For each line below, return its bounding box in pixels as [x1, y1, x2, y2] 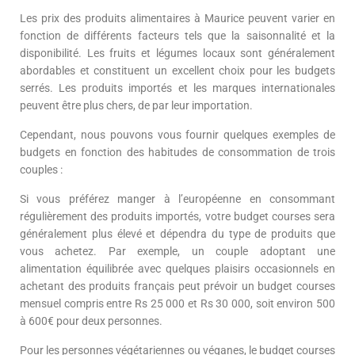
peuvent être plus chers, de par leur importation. [20, 98, 253, 112]
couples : [20, 162, 63, 176]
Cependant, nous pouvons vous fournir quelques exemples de [20, 128, 335, 141]
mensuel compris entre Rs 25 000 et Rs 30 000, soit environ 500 [20, 296, 335, 310]
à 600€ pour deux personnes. [20, 314, 162, 327]
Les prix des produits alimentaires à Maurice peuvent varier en [20, 11, 335, 25]
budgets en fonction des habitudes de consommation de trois [20, 145, 335, 158]
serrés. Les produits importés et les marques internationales [20, 81, 335, 94]
